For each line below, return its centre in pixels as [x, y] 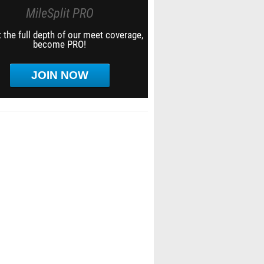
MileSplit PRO [60, 13]
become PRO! [60, 44]
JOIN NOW [60, 75]
